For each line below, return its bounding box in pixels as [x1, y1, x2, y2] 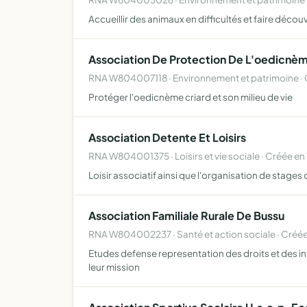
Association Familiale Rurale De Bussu [88, 208, 284, 223]
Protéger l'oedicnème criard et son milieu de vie [88, 91, 293, 103]
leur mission [88, 261, 140, 273]
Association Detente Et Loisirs [88, 130, 246, 145]
